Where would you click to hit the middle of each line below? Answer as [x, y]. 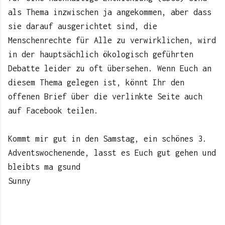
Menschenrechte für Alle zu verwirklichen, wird [112, 40]
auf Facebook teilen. [53, 110]
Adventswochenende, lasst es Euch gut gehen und [112, 152]
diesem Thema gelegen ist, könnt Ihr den [96, 82]
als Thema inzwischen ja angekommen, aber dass [110, 12]
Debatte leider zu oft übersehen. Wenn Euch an [110, 68]
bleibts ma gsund [44, 166]
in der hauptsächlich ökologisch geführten [101, 54]
